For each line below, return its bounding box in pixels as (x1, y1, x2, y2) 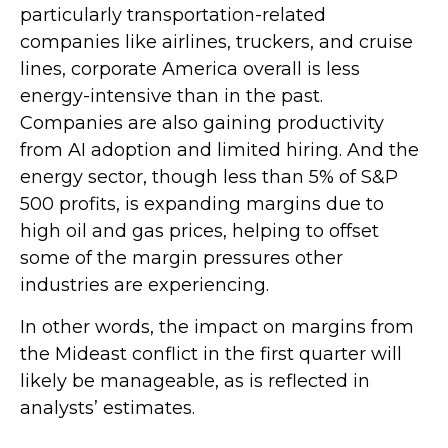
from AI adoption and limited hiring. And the (20, 139, 419, 162)
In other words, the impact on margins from (20, 316, 414, 339)
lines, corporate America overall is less (20, 58, 360, 81)
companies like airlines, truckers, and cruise (20, 31, 413, 54)
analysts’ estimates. (20, 397, 200, 420)
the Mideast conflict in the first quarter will (20, 343, 402, 366)
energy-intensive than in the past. (20, 85, 323, 108)
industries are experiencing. (20, 274, 274, 297)
